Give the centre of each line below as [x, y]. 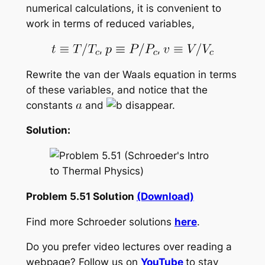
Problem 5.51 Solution [81, 196]
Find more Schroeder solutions [100, 222]
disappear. [148, 105]
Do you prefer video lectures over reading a [129, 247]
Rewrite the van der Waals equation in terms [131, 74]
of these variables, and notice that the [117, 90]
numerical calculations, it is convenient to [123, 8]
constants [51, 105]
